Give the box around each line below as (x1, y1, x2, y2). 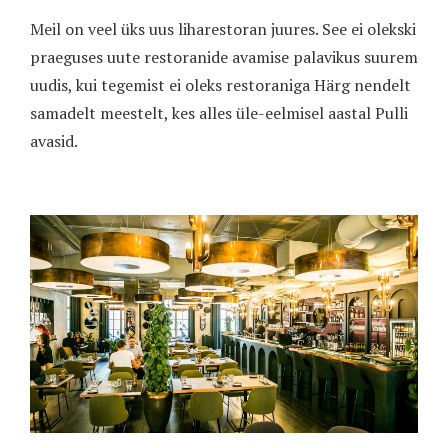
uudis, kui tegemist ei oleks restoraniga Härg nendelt (30, 73, 411, 96)
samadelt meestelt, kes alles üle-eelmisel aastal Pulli (30, 101, 408, 124)
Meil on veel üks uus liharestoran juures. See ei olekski (30, 17, 416, 40)
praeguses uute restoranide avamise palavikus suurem (30, 45, 418, 68)
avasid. (30, 129, 78, 152)
